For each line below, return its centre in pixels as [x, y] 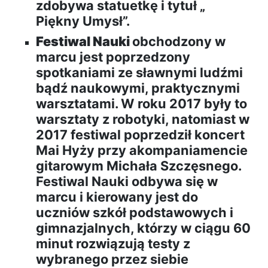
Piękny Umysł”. [83, 21]
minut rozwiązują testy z [113, 244]
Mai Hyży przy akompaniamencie [142, 150]
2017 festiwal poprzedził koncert [140, 135]
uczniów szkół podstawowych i [135, 213]
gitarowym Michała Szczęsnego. [138, 166]
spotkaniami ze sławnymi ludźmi [139, 73]
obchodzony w [179, 42]
